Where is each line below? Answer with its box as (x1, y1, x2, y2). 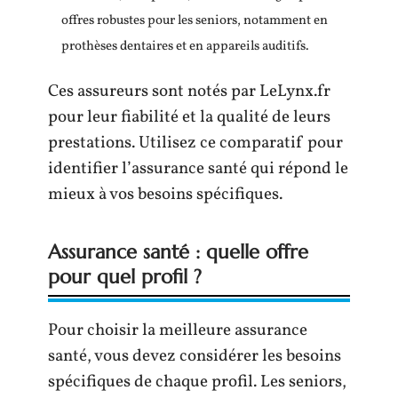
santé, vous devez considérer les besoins (48, 345, 341, 368)
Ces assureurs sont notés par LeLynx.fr (48, 80, 330, 103)
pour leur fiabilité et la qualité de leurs (48, 106, 330, 129)
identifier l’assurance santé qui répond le (48, 157, 348, 180)
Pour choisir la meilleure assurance (48, 319, 307, 342)
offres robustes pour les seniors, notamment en (61, 11, 328, 30)
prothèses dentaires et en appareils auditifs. (61, 36, 309, 56)
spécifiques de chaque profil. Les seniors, (48, 370, 346, 394)
